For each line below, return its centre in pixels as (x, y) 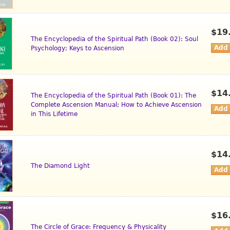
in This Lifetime (54, 114)
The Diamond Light (60, 166)
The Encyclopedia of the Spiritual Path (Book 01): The (113, 96)
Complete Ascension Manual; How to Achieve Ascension (116, 105)
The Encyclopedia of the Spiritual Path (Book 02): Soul (114, 39)
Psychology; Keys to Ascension (78, 49)
